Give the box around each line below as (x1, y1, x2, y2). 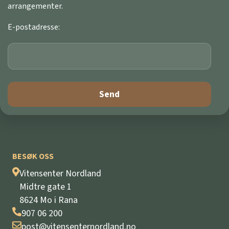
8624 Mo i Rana (19, 194, 78, 207)
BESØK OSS (12, 151, 54, 162)
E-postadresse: (8, 21, 60, 33)
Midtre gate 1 (19, 180, 72, 193)
